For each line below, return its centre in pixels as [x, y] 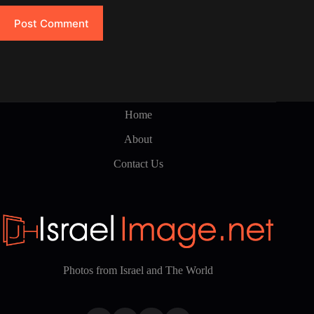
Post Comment [52, 23]
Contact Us [138, 164]
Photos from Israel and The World [138, 270]
